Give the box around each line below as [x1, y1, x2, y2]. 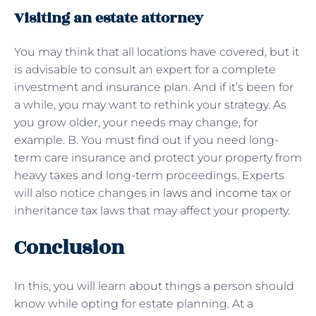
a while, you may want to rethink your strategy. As [14, 97, 286, 111]
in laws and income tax [150, 186, 277, 200]
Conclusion [14, 232, 124, 263]
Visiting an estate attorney [14, 6, 207, 29]
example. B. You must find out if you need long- [14, 133, 279, 147]
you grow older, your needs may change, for [14, 115, 258, 129]
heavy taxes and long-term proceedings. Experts [14, 168, 284, 182]
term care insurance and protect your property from [14, 150, 302, 164]
